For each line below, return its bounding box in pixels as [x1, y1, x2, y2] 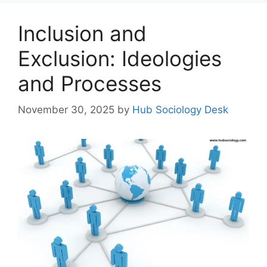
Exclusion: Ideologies [18, 45, 222, 71]
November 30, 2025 [18, 104, 114, 116]
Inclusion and [18, 20, 147, 46]
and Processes [18, 70, 162, 96]
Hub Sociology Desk [132, 104, 228, 116]
